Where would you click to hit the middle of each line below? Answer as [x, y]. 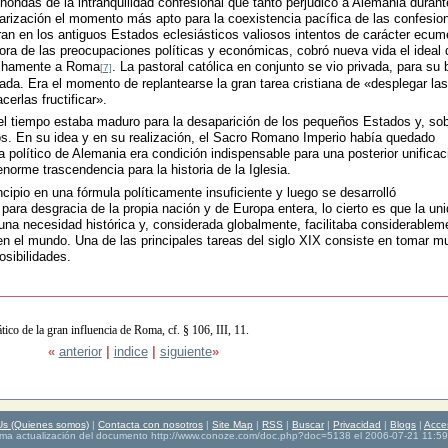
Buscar [308, 425]
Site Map [232, 425]
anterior [80, 352]
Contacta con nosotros [150, 425]
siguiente [185, 352]
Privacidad [357, 425]
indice [130, 352]
